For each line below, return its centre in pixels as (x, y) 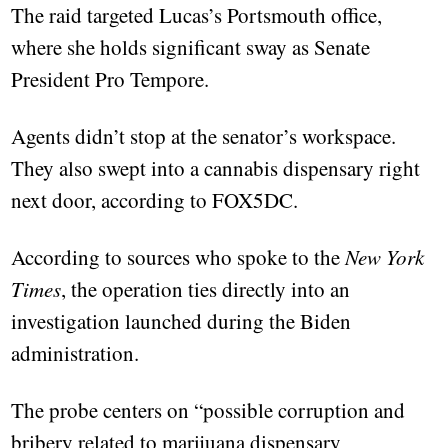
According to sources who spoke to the (178, 257)
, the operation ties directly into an (206, 289)
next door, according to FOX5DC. (155, 200)
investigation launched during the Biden (181, 321)
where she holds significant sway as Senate (191, 47)
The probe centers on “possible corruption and (208, 410)
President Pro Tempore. (110, 79)
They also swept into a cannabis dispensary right (216, 168)
